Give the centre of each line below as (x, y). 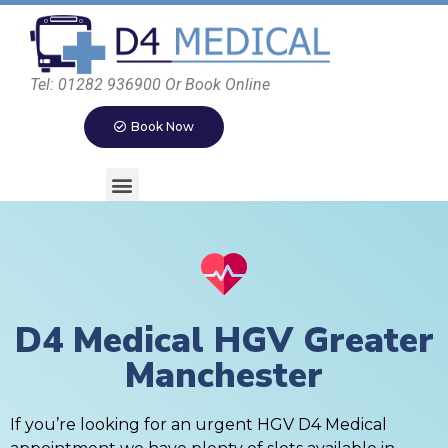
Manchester (224, 376)
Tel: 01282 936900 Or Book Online (150, 85)
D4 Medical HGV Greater (224, 341)
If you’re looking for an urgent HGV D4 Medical (198, 425)
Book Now (162, 127)
